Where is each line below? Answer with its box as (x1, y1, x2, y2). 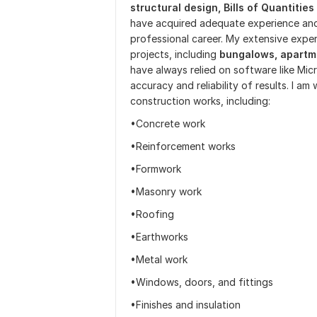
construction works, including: (130, 95, 270, 107)
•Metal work (130, 253, 188, 265)
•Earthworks (130, 231, 188, 243)
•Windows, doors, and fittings (130, 276, 273, 288)
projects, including (130, 48, 219, 60)
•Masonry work (130, 185, 202, 197)
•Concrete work (130, 117, 205, 129)
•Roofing (130, 208, 174, 220)
